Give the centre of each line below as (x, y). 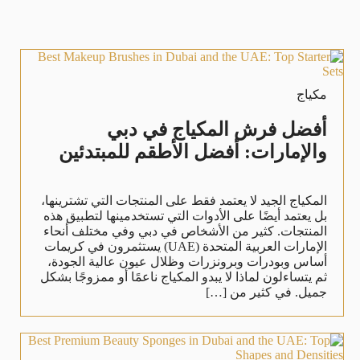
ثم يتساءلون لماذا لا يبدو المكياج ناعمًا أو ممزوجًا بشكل (183, 276)
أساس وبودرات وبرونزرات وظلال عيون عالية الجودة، (187, 261)
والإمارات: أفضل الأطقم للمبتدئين (192, 151)
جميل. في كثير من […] (266, 292)
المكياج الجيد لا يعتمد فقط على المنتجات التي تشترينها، (184, 200)
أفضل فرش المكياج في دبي (217, 129)
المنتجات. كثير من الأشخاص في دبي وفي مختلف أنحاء (185, 231)
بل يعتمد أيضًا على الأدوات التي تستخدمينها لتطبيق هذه (185, 215)
